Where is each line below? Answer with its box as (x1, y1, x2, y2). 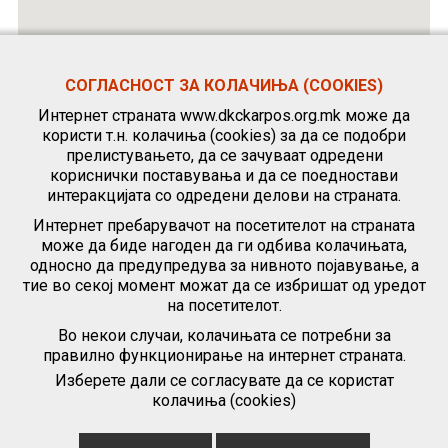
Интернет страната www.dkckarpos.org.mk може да (38, 106, 410, 125)
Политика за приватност (40, 416, 194, 432)
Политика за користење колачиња (202, 416, 414, 432)
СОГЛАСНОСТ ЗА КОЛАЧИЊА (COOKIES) (65, 76, 383, 95)
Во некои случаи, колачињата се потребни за (57, 326, 391, 345)
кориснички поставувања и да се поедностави (50, 166, 398, 185)
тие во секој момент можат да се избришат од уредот (22, 276, 426, 295)
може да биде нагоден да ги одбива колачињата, (41, 236, 407, 255)
